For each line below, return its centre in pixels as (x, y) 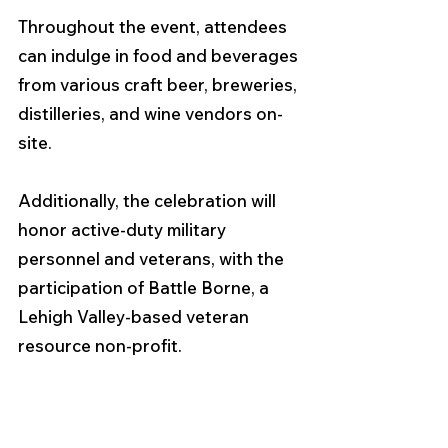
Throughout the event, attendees (154, 26)
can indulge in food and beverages (160, 55)
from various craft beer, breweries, (159, 84)
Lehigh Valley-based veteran (135, 316)
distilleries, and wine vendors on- (150, 113)
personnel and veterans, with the (153, 258)
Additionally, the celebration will (149, 200)
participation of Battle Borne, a (145, 287)
